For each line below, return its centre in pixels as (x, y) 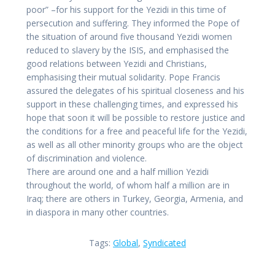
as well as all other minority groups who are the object (135, 145)
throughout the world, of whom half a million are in (128, 185)
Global (126, 243)
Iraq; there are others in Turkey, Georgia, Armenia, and (135, 199)
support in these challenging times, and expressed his (132, 104)
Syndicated (165, 243)
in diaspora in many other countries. (98, 212)
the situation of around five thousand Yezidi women (129, 37)
